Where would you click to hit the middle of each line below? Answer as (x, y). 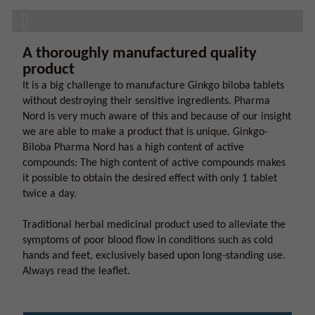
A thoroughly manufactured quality (140, 54)
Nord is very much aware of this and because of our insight (157, 117)
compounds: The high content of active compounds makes (154, 163)
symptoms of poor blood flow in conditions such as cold (148, 240)
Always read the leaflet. (76, 271)
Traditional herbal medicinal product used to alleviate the (154, 225)
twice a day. (50, 194)
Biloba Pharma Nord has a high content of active (133, 148)
